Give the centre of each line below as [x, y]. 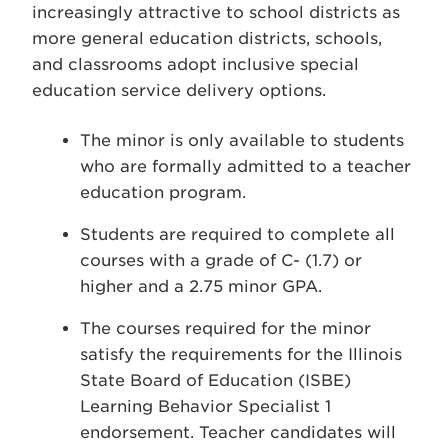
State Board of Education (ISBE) [215, 380]
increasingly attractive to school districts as [216, 12]
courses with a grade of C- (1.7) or [221, 260]
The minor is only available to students [242, 140]
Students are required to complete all [237, 234]
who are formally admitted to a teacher [245, 166]
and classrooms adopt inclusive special [195, 64]
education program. [163, 192]
